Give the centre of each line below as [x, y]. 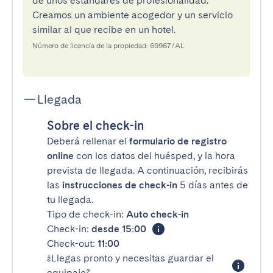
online [60, 156]
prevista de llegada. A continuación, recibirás [147, 170]
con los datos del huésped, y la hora [154, 156]
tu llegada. [70, 200]
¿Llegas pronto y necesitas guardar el [130, 258]
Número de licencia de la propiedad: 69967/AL [108, 46]
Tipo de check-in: [87, 214]
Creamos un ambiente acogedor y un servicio [133, 15]
